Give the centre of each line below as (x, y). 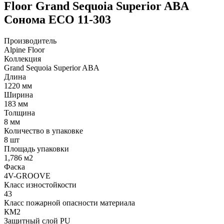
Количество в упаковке (43, 131)
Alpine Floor (24, 50)
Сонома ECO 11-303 (57, 20)
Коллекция (22, 59)
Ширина (18, 95)
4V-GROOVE (27, 176)
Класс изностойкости (40, 185)
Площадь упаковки (36, 149)
